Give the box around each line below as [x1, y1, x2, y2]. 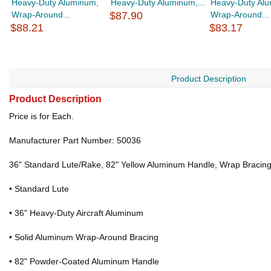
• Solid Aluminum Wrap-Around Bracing [9, 232, 158, 242]
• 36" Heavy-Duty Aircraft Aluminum [9, 208, 143, 218]
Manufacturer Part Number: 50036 [9, 135, 141, 145]
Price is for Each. [9, 111, 74, 121]
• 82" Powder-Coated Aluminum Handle [9, 256, 159, 266]
